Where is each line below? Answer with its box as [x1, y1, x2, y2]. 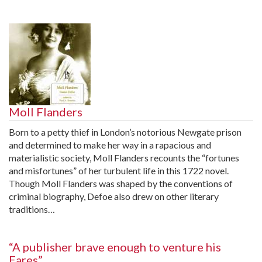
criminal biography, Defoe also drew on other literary [9, 190, 219, 202]
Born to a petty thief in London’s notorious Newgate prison [9, 126, 242, 137]
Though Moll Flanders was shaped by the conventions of [9, 177, 233, 189]
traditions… [9, 203, 55, 215]
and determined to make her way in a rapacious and [9, 139, 211, 150]
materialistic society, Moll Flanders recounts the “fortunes [9, 151, 239, 163]
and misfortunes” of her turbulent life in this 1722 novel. [9, 164, 229, 176]
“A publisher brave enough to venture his [9, 239, 221, 254]
